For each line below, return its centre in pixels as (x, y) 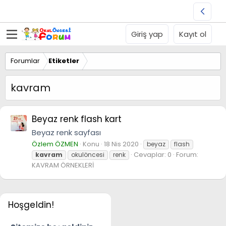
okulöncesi (88, 154)
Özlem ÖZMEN (55, 144)
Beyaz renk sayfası (66, 132)
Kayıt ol (193, 34)
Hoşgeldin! (31, 205)
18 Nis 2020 (121, 144)
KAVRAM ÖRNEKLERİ (63, 165)
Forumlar (25, 61)
